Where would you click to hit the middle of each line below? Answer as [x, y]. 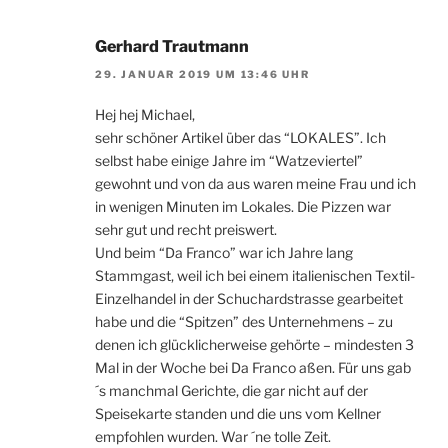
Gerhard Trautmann [172, 47]
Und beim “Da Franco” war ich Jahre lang [224, 253]
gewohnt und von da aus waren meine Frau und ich [255, 184]
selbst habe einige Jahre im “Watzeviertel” [229, 161]
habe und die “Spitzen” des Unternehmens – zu [244, 322]
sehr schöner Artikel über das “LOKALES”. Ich [240, 138]
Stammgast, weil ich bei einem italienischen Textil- [255, 276]
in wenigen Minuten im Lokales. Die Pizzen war [243, 207]
